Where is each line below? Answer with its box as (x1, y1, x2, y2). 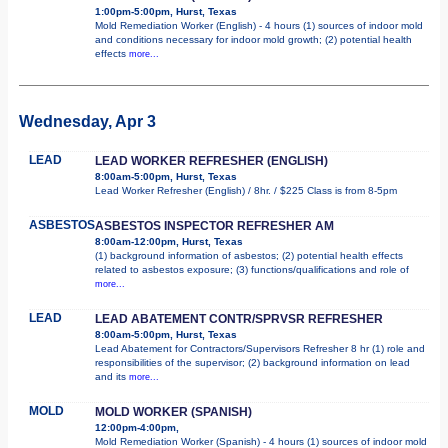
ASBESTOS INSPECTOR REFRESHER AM (95, 218, 334, 233)
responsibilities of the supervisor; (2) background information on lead (95, 356, 410, 368)
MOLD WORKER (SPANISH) (95, 404, 252, 419)
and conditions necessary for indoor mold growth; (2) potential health (95, 33, 412, 45)
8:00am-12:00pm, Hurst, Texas (95, 235, 243, 247)
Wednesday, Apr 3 (19, 112, 156, 130)
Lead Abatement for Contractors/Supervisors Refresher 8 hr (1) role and (95, 342, 425, 354)
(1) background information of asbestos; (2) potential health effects (95, 249, 403, 261)
